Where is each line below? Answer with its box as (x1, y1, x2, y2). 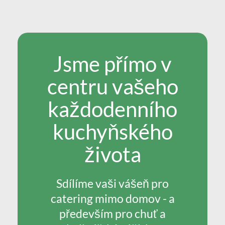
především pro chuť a (59, 206, 166, 220)
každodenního (48, 96, 177, 122)
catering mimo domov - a (50, 191, 175, 205)
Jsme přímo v (53, 51, 172, 76)
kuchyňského (52, 119, 173, 144)
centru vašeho (47, 74, 178, 99)
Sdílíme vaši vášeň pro (56, 176, 169, 190)
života (84, 142, 141, 167)
